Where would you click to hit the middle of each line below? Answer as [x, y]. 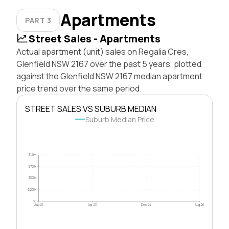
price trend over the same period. [79, 88]
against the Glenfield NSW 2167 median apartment [109, 76]
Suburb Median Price [120, 119]
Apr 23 [93, 204]
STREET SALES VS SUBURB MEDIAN [91, 109]
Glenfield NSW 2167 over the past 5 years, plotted [109, 64]
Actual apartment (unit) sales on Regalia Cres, [102, 51]
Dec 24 [146, 204]
